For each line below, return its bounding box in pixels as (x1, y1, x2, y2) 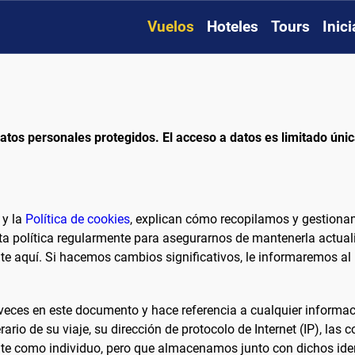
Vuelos (147, 17, 194, 36)
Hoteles (207, 17, 258, 36)
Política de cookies (25, 212, 130, 227)
